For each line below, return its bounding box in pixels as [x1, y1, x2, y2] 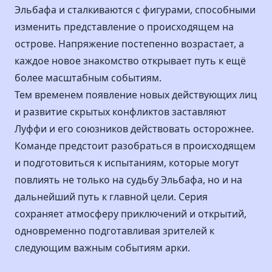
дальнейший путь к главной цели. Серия [15, 190, 208, 203]
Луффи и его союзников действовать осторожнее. [15, 122, 254, 135]
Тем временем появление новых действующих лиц [15, 88, 257, 101]
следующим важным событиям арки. [15, 241, 190, 254]
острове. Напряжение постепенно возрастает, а [15, 37, 244, 50]
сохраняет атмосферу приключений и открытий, [15, 207, 246, 220]
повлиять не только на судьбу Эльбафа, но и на [15, 173, 242, 186]
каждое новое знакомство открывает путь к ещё [15, 54, 246, 67]
